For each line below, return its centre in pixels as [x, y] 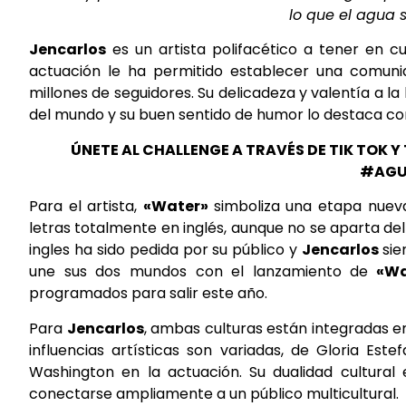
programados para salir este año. [148, 294]
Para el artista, [86, 207]
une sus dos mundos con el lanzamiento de [199, 272]
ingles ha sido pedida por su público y [166, 250]
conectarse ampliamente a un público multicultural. [216, 393]
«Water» [178, 207]
